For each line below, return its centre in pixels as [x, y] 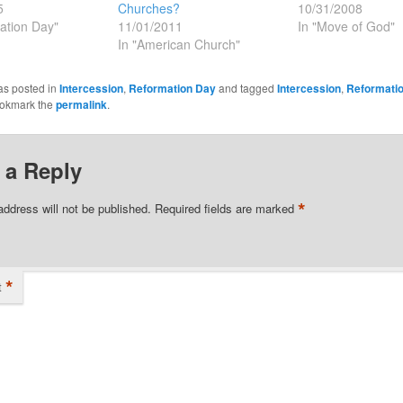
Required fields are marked [226, 209]
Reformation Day [172, 88]
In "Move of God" [346, 26]
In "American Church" [179, 44]
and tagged [246, 87]
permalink [81, 104]
